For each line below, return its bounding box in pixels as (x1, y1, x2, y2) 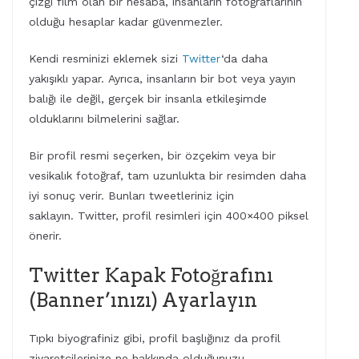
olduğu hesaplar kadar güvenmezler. (29, 14, 223, 28)
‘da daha (221, 51, 268, 65)
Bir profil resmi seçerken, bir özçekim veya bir (29, 148, 276, 162)
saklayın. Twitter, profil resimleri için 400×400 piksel (29, 208, 309, 222)
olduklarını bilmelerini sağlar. (29, 111, 179, 125)
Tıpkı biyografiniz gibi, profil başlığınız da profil (29, 331, 280, 345)
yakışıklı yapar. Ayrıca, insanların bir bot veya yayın (29, 71, 296, 85)
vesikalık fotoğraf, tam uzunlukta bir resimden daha (29, 168, 306, 182)
